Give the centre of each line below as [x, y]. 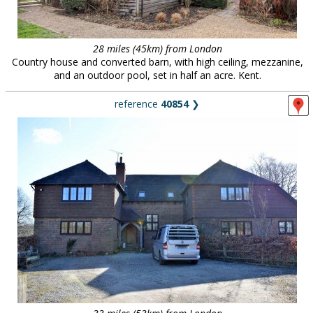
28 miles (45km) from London [157, 49]
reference [138, 104]
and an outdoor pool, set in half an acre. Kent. [157, 75]
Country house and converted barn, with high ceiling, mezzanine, [157, 62]
